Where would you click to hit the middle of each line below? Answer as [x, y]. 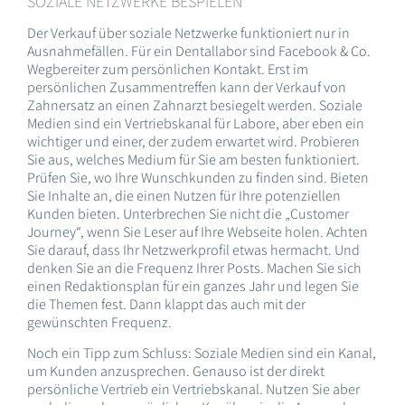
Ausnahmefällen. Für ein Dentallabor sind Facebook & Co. [199, 51]
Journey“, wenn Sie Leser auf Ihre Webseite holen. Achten [198, 231]
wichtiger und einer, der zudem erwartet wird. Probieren [193, 141]
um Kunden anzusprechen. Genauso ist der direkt [176, 372]
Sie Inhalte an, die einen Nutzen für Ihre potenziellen [184, 195]
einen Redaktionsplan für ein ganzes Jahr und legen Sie [193, 286]
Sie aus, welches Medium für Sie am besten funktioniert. [193, 159]
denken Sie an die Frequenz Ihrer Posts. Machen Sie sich [194, 268]
